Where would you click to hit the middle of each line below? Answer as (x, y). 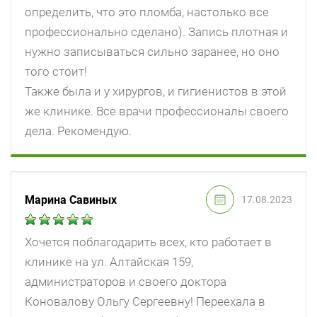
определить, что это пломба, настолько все (147, 12)
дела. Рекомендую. (78, 131)
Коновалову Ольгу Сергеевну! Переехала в (145, 302)
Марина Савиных (71, 200)
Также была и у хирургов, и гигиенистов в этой (156, 92)
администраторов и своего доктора (126, 282)
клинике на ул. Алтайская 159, (109, 262)
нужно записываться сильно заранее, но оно (152, 52)
